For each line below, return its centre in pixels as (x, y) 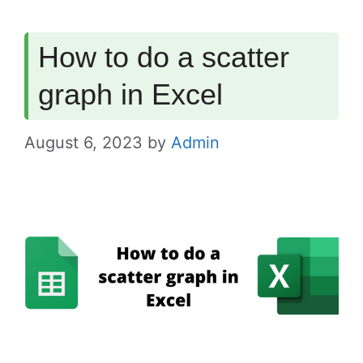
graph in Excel (130, 94)
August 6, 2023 (83, 142)
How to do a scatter (164, 57)
